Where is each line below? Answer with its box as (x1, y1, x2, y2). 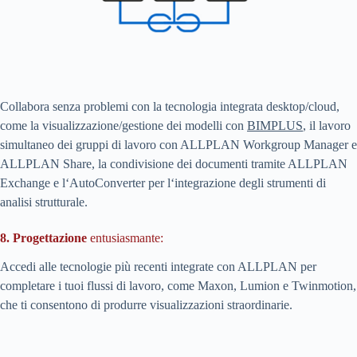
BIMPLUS (247, 119, 303, 133)
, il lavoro (303, 119, 351, 133)
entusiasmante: (87, 231, 163, 245)
